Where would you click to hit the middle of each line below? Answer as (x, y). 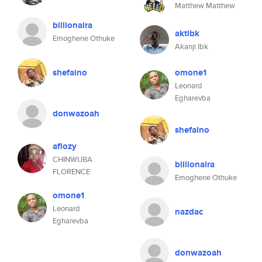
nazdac (189, 212)
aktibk (187, 33)
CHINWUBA (73, 159)
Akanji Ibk (192, 46)
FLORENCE (71, 172)
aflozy (65, 146)
